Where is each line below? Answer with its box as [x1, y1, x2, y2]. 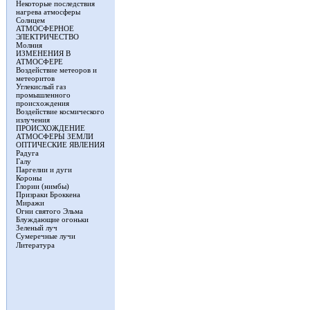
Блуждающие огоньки [16, 215, 89, 224]
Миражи [16, 199, 44, 207]
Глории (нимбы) [16, 182, 69, 190]
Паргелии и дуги [16, 165, 72, 174]
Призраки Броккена [16, 190, 80, 199]
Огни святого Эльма [16, 207, 83, 215]
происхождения [16, 99, 69, 107]
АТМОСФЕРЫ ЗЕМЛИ [16, 132, 93, 140]
